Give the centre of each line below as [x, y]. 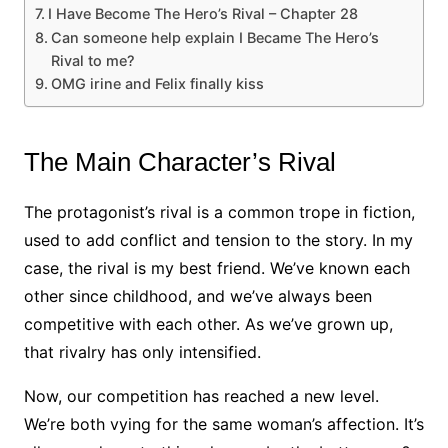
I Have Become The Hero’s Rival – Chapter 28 [202, 14]
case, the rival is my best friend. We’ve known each [216, 268]
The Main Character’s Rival [179, 162]
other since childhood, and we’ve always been [197, 296]
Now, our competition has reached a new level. [201, 396]
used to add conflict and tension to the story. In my [218, 240]
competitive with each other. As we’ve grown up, [208, 324]
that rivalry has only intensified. [142, 352]
